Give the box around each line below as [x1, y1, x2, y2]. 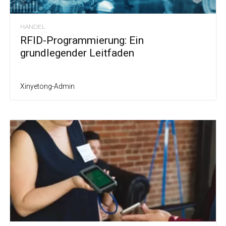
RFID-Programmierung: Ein [20, 34, 144, 46]
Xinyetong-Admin [20, 82, 75, 90]
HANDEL [20, 22, 45, 30]
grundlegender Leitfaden [20, 46, 134, 59]
